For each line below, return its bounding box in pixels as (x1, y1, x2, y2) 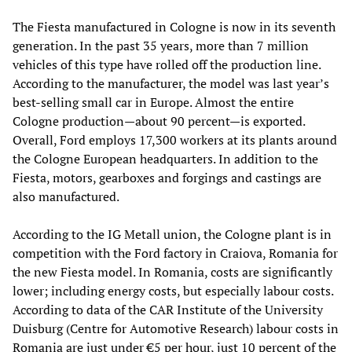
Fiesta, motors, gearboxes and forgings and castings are (13, 168, 321, 186)
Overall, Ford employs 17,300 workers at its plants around (13, 130, 337, 148)
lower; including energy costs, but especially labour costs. (13, 281, 333, 299)
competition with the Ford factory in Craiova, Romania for (13, 244, 338, 262)
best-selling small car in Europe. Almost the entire (13, 93, 294, 111)
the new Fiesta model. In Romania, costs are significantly (13, 262, 332, 280)
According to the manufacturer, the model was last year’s (13, 74, 329, 92)
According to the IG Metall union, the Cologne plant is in (13, 225, 332, 243)
